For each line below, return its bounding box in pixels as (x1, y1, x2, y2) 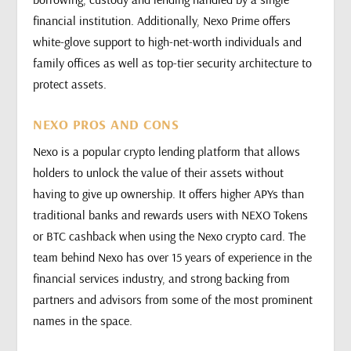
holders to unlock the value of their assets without (33, 164, 284, 180)
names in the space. (33, 312, 133, 328)
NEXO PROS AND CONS (33, 114, 179, 133)
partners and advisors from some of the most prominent (33, 291, 313, 307)
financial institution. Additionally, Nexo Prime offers (33, 13, 291, 29)
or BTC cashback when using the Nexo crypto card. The (33, 227, 306, 244)
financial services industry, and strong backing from (33, 270, 291, 286)
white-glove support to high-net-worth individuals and (33, 34, 302, 50)
